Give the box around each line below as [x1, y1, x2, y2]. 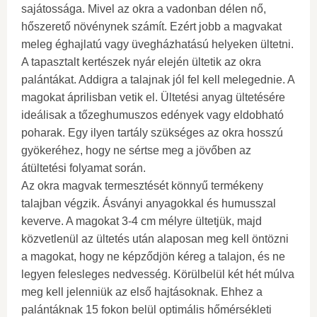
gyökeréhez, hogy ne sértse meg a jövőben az [21, 144, 251, 156]
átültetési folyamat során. [21, 162, 146, 174]
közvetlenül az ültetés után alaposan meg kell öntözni [21, 233, 289, 245]
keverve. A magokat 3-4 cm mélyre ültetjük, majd [21, 215, 262, 227]
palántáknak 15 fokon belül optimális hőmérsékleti [21, 304, 272, 316]
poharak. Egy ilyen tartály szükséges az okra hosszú [21, 127, 283, 139]
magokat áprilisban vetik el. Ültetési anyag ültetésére [21, 91, 285, 103]
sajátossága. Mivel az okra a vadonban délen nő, [21, 3, 266, 15]
